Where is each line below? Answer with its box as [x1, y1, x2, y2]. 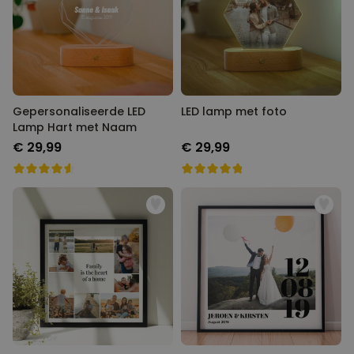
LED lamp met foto [181, 104, 287, 119]
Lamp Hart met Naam [13, 119, 137, 135]
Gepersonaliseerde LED [13, 104, 145, 119]
